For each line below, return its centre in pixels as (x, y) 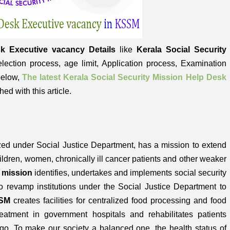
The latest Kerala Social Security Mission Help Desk (124, 77)
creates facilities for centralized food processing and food (118, 200)
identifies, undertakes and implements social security (129, 173)
